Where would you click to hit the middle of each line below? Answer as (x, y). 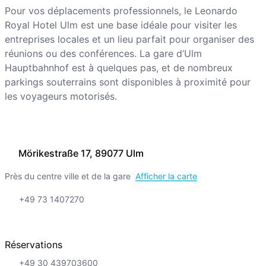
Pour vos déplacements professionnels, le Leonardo (121, 11)
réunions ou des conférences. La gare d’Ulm (103, 54)
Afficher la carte (166, 176)
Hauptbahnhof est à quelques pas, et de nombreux (118, 68)
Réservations (33, 245)
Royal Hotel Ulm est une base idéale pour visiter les (121, 25)
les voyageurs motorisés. (61, 96)
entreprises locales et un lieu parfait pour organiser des (129, 39)
